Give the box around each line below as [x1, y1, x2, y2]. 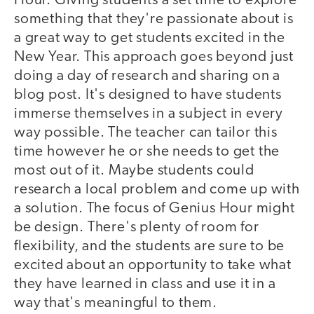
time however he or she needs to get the [14, 144, 280, 160]
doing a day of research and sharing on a [14, 69, 280, 84]
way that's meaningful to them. [14, 296, 218, 311]
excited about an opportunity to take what [14, 258, 292, 273]
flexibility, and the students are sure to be [14, 239, 285, 254]
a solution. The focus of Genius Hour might [14, 201, 295, 217]
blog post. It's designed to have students [14, 88, 282, 103]
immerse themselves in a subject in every [14, 107, 283, 122]
